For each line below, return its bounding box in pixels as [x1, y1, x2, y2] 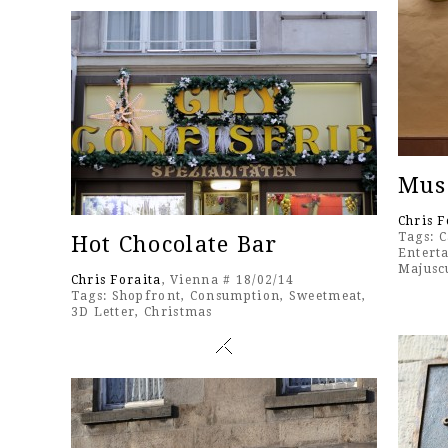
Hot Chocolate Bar [70, 232, 278, 258]
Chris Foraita [70, 273, 162, 288]
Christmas [144, 305, 213, 320]
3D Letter [70, 305, 136, 320]
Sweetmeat [288, 289, 363, 304]
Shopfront [111, 289, 182, 304]
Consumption [189, 289, 281, 304]
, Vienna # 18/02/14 [161, 273, 295, 288]
